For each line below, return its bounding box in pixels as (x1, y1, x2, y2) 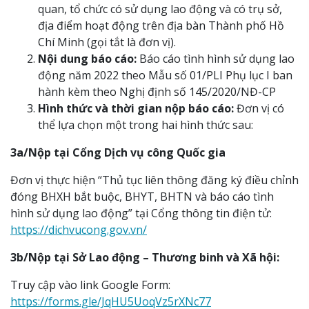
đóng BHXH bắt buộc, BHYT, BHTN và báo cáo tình (10, 189, 274, 204)
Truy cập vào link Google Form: (10, 277, 170, 292)
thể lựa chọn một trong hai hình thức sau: (38, 117, 253, 132)
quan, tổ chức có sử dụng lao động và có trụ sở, (38, 1, 282, 17)
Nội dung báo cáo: (38, 51, 137, 66)
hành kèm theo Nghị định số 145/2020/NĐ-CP (38, 84, 276, 99)
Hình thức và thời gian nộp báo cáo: (38, 101, 234, 116)
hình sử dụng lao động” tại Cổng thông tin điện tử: (10, 206, 272, 221)
